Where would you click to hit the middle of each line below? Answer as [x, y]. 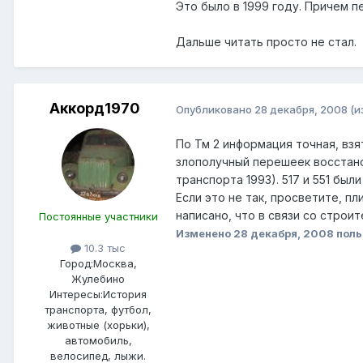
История [125, 295]
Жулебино [98, 279]
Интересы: [76, 295]
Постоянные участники [98, 217]
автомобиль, [98, 341]
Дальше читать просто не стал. [266, 42]
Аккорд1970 [95, 109]
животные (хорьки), [98, 325]
